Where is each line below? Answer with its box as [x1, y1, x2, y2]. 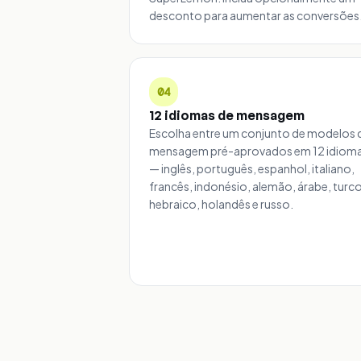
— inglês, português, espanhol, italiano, [149, 160, 355, 176]
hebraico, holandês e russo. [149, 196, 293, 211]
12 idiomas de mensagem [149, 106, 305, 123]
